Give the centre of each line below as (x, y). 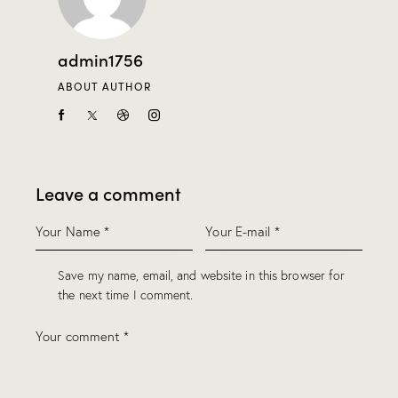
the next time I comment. (126, 295)
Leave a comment (108, 192)
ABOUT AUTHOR (104, 87)
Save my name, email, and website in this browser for (202, 276)
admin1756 (100, 60)
